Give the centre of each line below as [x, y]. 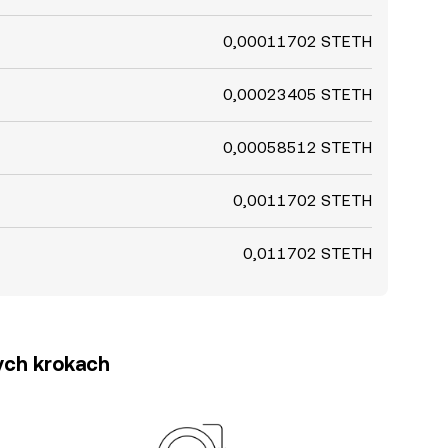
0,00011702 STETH [297, 41]
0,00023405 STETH [297, 94]
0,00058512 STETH [297, 147]
